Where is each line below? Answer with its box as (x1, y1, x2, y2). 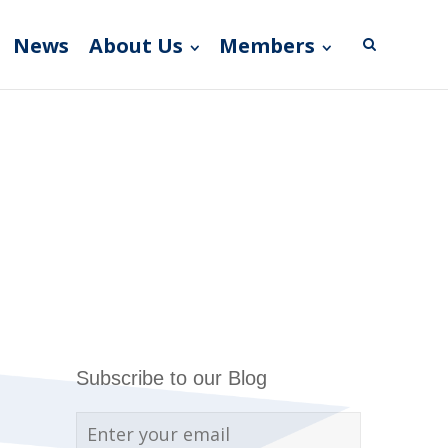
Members (219, 32, 315, 59)
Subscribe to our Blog (76, 367, 267, 389)
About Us (89, 32, 183, 59)
